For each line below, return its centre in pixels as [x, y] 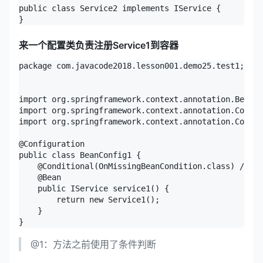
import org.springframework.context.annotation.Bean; [139, 99]
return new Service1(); [89, 199]
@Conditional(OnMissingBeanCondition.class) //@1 [139, 166]
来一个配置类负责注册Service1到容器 [99, 45]
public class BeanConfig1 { [80, 155]
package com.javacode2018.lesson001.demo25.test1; [131, 65]
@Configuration [52, 144]
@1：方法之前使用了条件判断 [93, 244]
